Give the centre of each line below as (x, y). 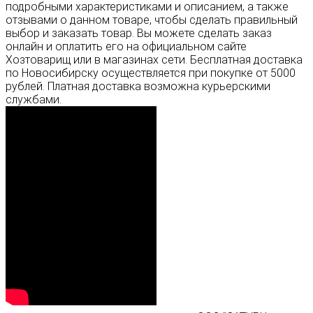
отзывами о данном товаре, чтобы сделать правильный (152, 20)
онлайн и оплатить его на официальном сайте (126, 46)
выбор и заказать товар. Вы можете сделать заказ (139, 33)
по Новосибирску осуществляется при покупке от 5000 (151, 73)
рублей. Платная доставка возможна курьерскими (138, 86)
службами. (34, 99)
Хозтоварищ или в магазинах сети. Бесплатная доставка (154, 59)
